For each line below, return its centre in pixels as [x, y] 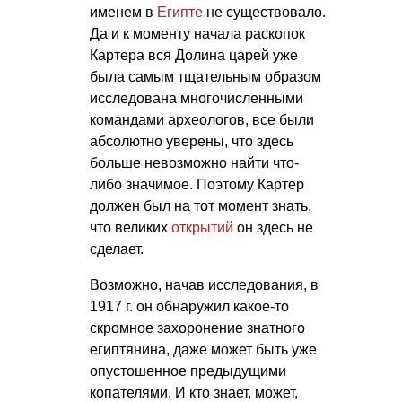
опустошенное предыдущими [188, 371]
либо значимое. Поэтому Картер [197, 184]
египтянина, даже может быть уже [203, 349]
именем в [123, 12]
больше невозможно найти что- [194, 162]
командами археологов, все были [202, 119]
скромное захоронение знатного [197, 328]
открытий [202, 227]
